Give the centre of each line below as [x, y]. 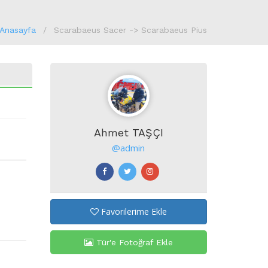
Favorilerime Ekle [133, 211]
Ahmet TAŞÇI [128, 133]
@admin [129, 148]
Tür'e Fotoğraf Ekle [133, 242]
